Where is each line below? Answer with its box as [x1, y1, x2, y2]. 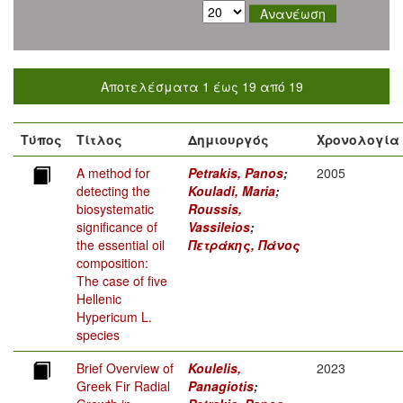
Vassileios [188, 218, 250, 237]
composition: [76, 254, 148, 273]
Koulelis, [188, 359, 241, 378]
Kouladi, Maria [188, 182, 275, 201]
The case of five [76, 272, 167, 291]
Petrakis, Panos [188, 164, 283, 183]
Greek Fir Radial [76, 377, 170, 396]
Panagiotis [188, 377, 254, 396]
